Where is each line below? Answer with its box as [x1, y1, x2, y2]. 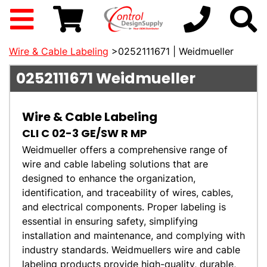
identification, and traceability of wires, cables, [22, 187, 233, 198]
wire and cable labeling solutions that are [22, 158, 208, 170]
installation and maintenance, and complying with [22, 229, 245, 241]
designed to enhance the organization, [22, 172, 195, 184]
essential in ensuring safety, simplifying [22, 215, 198, 227]
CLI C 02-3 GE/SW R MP [22, 126, 147, 141]
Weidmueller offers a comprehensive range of [22, 144, 228, 156]
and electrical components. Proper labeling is [22, 201, 226, 213]
